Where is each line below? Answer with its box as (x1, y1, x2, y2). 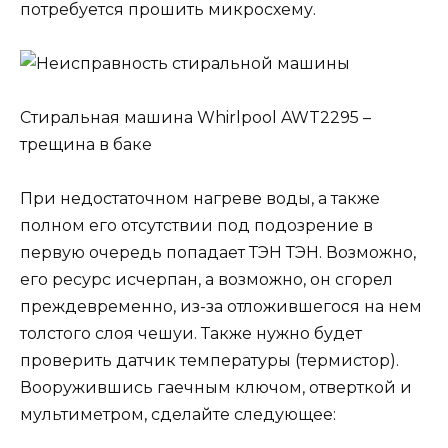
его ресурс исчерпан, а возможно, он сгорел (20, 270, 393, 290)
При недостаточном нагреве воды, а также (20, 189, 380, 209)
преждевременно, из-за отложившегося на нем (20, 297, 422, 317)
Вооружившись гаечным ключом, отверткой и (20, 378, 412, 398)
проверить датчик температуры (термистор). (20, 351, 399, 371)
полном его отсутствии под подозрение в (20, 216, 373, 236)
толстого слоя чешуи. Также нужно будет (20, 324, 362, 344)
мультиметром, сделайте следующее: (20, 405, 336, 425)
